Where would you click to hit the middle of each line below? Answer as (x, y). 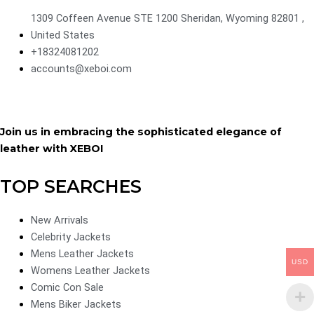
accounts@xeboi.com (81, 69)
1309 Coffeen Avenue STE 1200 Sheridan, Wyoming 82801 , (167, 19)
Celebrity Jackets (70, 237)
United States (62, 35)
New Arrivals (59, 220)
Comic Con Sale (67, 287)
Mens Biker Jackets (76, 304)
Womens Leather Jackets (90, 270)
